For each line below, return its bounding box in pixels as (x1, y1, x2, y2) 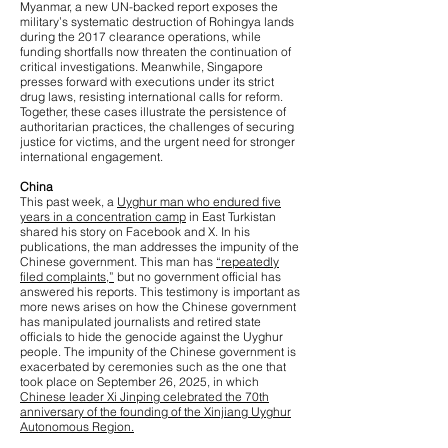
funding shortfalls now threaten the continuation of (20, 44, 291, 59)
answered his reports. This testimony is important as (20, 284, 300, 299)
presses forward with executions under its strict (20, 74, 274, 89)
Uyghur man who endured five (117, 194, 281, 209)
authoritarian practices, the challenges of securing (20, 119, 294, 134)
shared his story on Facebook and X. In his (20, 224, 250, 239)
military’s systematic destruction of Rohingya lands (20, 14, 294, 29)
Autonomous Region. (20, 419, 134, 434)
